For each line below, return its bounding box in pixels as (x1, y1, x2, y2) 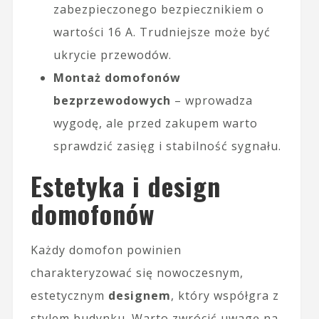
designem (108, 287, 171, 303)
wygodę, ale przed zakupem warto (53, 115, 258, 131)
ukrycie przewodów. (53, 46, 172, 63)
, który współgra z (170, 287, 279, 303)
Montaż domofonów (53, 69, 181, 85)
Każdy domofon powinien (30, 241, 182, 258)
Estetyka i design (30, 166, 221, 204)
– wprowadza (170, 92, 253, 108)
